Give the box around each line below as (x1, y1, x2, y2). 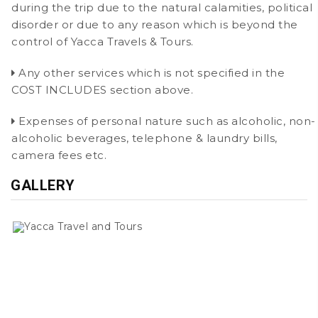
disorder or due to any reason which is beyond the (11, 17, 298, 31)
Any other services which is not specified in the (15, 65, 285, 79)
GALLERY (11, 177, 75, 194)
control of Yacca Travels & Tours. (11, 34, 194, 48)
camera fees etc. (11, 148, 106, 162)
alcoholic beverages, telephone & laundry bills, (11, 131, 278, 145)
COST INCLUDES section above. (11, 82, 193, 97)
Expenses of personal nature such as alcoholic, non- (15, 114, 316, 128)
